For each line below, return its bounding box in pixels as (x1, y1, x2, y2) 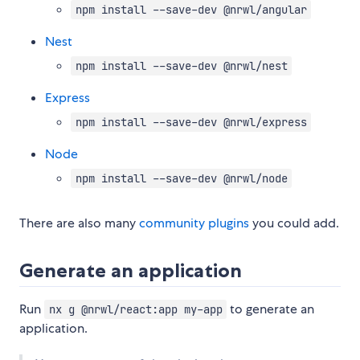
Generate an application (19, 259, 242, 283)
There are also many (19, 215, 139, 232)
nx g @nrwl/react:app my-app (48, 302, 223, 317)
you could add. (249, 215, 339, 232)
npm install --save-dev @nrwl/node (75, 171, 288, 186)
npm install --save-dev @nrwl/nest (75, 59, 288, 74)
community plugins (139, 215, 249, 232)
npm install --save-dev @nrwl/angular (75, 2, 307, 18)
